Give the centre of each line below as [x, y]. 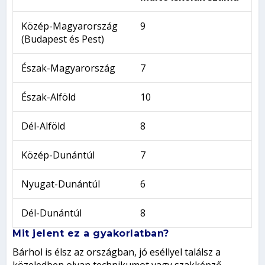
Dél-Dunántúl [51, 213]
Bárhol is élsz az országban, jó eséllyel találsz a [117, 252]
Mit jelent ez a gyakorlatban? [91, 233]
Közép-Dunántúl [58, 155]
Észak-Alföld [48, 97]
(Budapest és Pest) [62, 39]
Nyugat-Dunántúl [60, 184]
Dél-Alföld [43, 126]
